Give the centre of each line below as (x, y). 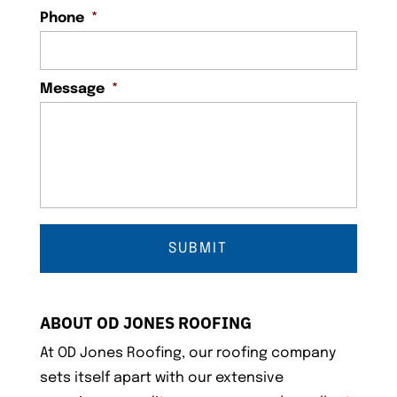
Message (72, 90)
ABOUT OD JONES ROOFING (145, 323)
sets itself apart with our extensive (161, 378)
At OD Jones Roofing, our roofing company (187, 354)
